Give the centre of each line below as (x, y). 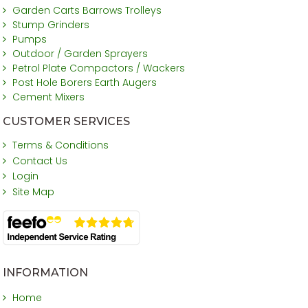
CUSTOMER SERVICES (67, 122)
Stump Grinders (51, 25)
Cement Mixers (48, 97)
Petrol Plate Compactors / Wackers (98, 68)
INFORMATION (46, 273)
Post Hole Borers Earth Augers (84, 83)
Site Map (33, 192)
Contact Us (40, 161)
